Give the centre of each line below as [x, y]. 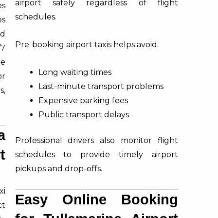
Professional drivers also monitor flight [96, 140]
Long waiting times [75, 72]
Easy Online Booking [96, 199]
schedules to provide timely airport [96, 154]
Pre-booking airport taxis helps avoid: [87, 44]
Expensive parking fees [83, 100]
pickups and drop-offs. [58, 168]
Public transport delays [83, 114]
